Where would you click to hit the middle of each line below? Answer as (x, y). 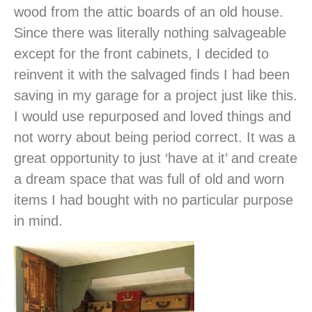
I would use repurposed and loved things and (153, 116)
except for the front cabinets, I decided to (141, 53)
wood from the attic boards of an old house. (149, 11)
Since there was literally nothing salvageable (150, 32)
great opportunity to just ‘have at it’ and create (156, 158)
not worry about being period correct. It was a (155, 137)
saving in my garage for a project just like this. (156, 95)
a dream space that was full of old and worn (149, 179)
